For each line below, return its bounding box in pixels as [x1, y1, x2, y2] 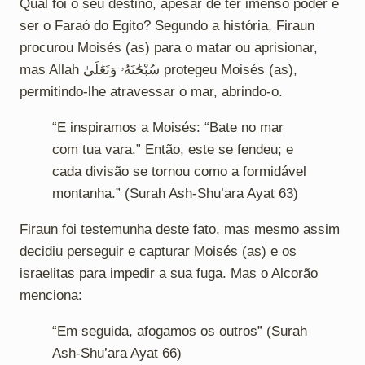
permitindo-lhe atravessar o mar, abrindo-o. [20, 83, 283, 99]
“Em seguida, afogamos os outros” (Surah [52, 323, 307, 339]
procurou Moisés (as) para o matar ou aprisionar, [20, 39, 318, 55]
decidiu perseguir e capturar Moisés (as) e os [20, 243, 297, 259]
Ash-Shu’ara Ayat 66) [52, 345, 182, 361]
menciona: [20, 287, 82, 303]
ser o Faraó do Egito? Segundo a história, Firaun [20, 17, 314, 33]
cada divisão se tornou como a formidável [52, 163, 306, 179]
